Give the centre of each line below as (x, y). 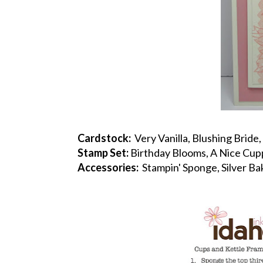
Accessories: (108, 167)
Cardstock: (104, 138)
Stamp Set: (103, 152)
